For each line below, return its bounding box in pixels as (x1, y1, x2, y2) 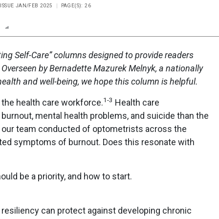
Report (10, 22, 32, 32)
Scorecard (39, 22, 72, 32)
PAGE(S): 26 (61, 2, 91, 9)
